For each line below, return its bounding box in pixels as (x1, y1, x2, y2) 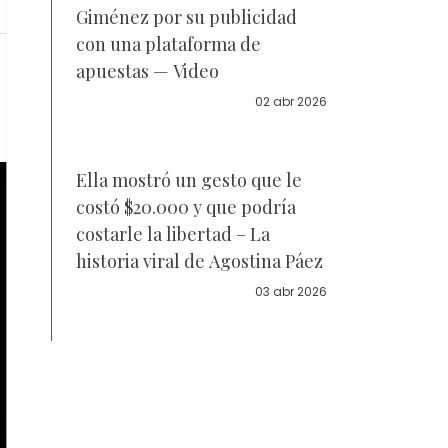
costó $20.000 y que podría (76, 195, 296, 219)
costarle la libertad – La (76, 222, 270, 246)
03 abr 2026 (255, 283, 327, 300)
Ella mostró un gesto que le (76, 168, 302, 192)
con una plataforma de (76, 32, 261, 56)
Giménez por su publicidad (76, 5, 297, 29)
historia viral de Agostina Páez (76, 249, 323, 273)
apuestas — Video (76, 59, 219, 83)
